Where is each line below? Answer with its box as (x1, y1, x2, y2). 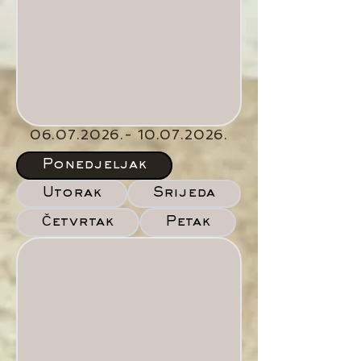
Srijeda (153, 187, 215, 200)
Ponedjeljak (42, 159, 147, 172)
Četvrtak (42, 216, 114, 229)
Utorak (42, 187, 102, 200)
